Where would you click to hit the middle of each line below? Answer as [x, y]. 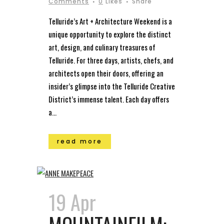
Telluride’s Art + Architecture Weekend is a [110, 21]
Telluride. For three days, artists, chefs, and [111, 60]
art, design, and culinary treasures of [102, 47]
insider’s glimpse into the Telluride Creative [112, 86]
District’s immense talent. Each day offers [109, 99]
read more [80, 141]
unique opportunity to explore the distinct [110, 34]
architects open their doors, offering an [106, 73]
